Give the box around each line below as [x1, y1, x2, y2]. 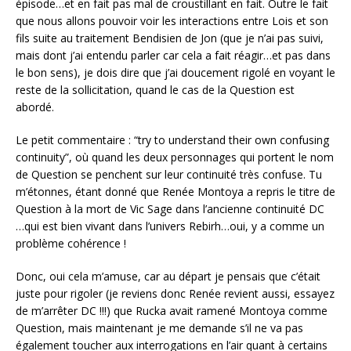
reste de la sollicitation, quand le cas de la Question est [16, 81, 295, 97]
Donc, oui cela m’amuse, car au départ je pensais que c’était [16, 268, 320, 284]
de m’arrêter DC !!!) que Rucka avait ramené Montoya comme [16, 302, 327, 318]
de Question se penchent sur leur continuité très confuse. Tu [16, 166, 322, 182]
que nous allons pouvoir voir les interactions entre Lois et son [16, 13, 328, 28]
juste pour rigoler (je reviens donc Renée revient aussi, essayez [16, 285, 335, 301]
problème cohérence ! [16, 235, 129, 251]
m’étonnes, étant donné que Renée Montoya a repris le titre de [16, 183, 335, 199]
